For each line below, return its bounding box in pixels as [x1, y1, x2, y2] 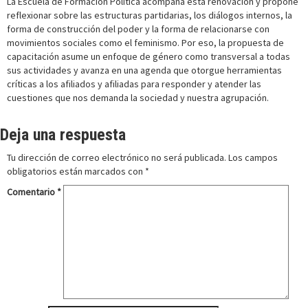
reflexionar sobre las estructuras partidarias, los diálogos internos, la [7, 9, 292, 22]
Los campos [228, 151, 278, 164]
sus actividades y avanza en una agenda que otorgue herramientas [7, 64, 282, 77]
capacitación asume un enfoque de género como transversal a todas [7, 50, 290, 63]
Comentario [7, 186, 57, 199]
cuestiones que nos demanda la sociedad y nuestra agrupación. [7, 91, 269, 104]
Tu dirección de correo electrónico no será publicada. [7, 151, 226, 164]
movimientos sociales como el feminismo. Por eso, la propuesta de [7, 36, 284, 49]
